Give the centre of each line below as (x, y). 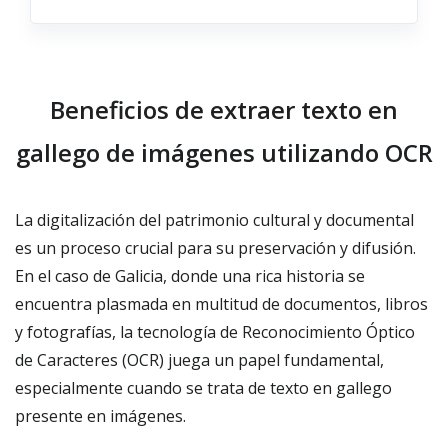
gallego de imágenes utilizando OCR (224, 152)
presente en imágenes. (100, 416)
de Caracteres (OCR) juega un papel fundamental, (199, 360)
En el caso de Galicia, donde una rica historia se (190, 276)
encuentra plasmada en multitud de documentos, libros (221, 304)
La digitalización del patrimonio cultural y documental (214, 220)
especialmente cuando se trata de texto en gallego (203, 388)
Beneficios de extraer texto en (224, 109)
